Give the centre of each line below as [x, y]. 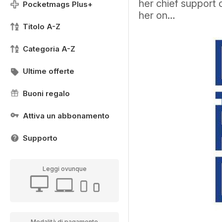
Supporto [40, 138]
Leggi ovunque [64, 169]
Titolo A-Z [42, 27]
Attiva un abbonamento [66, 116]
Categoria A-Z [49, 49]
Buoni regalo [46, 93]
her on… [157, 16]
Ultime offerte [49, 71]
